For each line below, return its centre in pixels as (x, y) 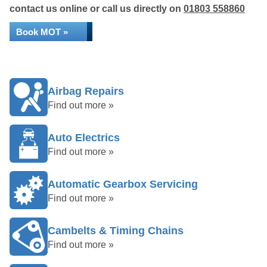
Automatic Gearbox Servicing (123, 184)
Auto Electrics (84, 138)
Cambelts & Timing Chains (116, 231)
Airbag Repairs (86, 91)
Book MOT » (42, 32)
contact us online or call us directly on (97, 9)
